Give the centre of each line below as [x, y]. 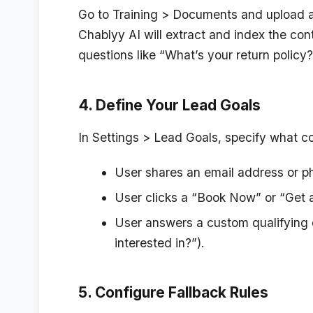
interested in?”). [159, 242]
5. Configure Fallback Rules [173, 293]
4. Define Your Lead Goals [169, 105]
